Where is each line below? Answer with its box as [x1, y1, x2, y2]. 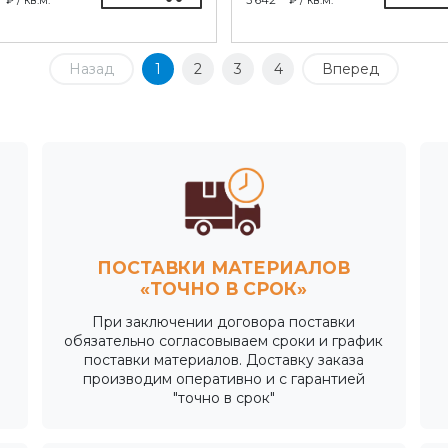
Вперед [322, 59, 379, 78]
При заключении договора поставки [92, 312, 356, 331]
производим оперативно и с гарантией [82, 369, 365, 388]
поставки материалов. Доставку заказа [83, 350, 364, 369]
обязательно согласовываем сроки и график [64, 331, 384, 350]
